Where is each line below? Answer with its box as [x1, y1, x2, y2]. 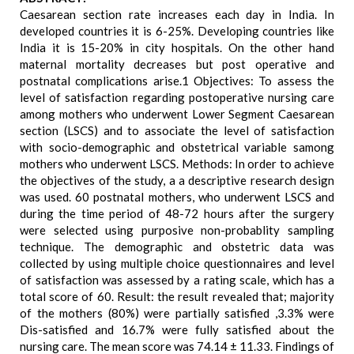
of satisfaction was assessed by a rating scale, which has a [20, 273, 334, 287]
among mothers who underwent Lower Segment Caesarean [20, 107, 334, 121]
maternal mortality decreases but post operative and [20, 57, 334, 71]
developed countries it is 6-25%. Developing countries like [20, 24, 334, 38]
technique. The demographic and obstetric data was [20, 239, 334, 254]
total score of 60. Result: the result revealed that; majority [20, 289, 334, 303]
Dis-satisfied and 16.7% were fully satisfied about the [20, 322, 334, 337]
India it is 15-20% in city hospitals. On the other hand [20, 40, 334, 55]
